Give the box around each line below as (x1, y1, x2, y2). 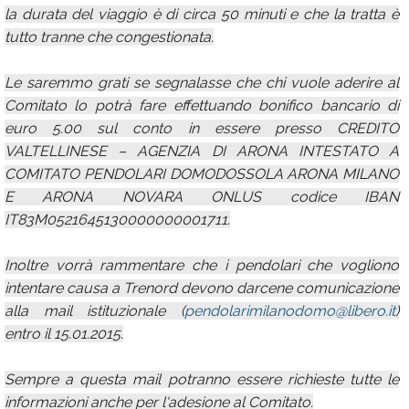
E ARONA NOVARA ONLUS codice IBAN (5, 188, 399, 205)
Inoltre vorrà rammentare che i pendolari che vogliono (5, 257, 399, 274)
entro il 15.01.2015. (5, 325, 123, 342)
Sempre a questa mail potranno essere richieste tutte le (5, 371, 399, 388)
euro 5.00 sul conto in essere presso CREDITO (5, 120, 399, 137)
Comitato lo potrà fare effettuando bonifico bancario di (5, 97, 399, 114)
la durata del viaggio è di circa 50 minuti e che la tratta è (5, 5, 399, 23)
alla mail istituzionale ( (5, 302, 184, 320)
